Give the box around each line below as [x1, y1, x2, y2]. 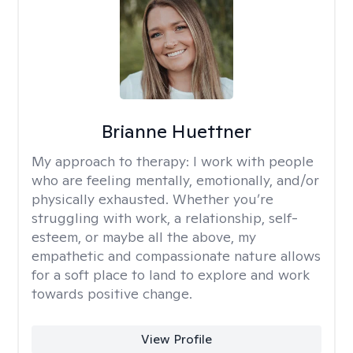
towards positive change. [32, 284, 192, 303]
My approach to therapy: [32, 152, 193, 170]
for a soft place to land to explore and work [32, 266, 310, 284]
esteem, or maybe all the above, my [32, 228, 256, 246]
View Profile [140, 331, 212, 347]
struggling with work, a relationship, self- [32, 209, 298, 227]
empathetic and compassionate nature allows [32, 247, 321, 265]
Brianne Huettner [101, 119, 251, 143]
